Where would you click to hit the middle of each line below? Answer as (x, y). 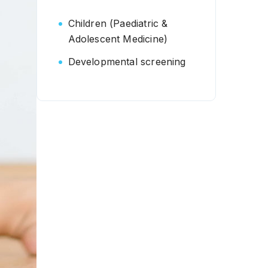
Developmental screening (127, 62)
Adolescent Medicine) (118, 39)
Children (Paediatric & (118, 23)
